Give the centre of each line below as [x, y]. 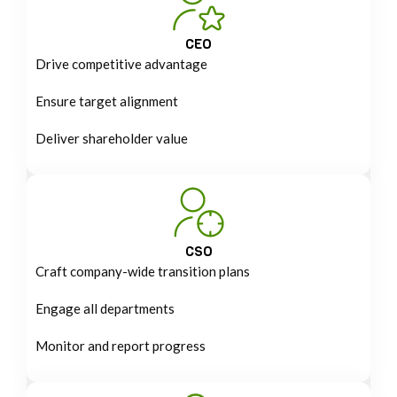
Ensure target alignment [107, 101]
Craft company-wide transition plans [143, 271]
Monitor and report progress [121, 345]
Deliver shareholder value [112, 138]
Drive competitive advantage [121, 63]
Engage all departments [105, 308]
